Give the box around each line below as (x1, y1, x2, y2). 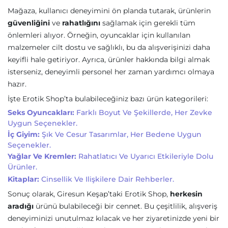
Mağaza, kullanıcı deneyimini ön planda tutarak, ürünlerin (8, 6, 211, 15)
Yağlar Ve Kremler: (8, 152, 76, 161)
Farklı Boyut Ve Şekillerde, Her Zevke (74, 108, 212, 117)
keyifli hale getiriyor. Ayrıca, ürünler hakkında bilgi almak (8, 55, 210, 64)
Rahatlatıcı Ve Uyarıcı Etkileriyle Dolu (76, 152, 213, 161)
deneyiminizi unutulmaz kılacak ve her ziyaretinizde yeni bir (8, 214, 219, 223)
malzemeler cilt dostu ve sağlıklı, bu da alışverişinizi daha (8, 43, 210, 52)
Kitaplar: (8, 175, 39, 184)
